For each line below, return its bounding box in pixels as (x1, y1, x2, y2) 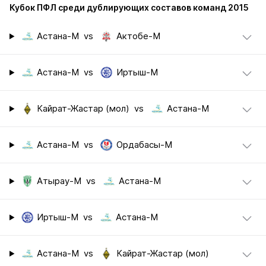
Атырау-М (37, 176, 82, 187)
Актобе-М (116, 31, 160, 42)
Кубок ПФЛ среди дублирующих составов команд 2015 (9, 2, 249, 13)
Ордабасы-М (116, 140, 172, 151)
